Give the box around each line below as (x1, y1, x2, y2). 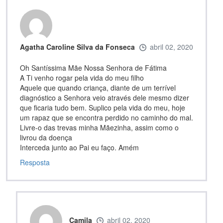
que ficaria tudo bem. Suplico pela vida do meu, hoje (20, 102, 185, 112)
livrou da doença (20, 132, 72, 142)
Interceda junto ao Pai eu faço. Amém (20, 142, 139, 152)
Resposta (20, 157, 50, 167)
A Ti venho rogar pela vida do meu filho (20, 72, 144, 83)
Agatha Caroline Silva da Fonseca (20, 41, 135, 52)
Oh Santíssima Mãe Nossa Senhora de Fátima (20, 62, 167, 73)
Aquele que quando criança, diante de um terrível (20, 82, 176, 93)
